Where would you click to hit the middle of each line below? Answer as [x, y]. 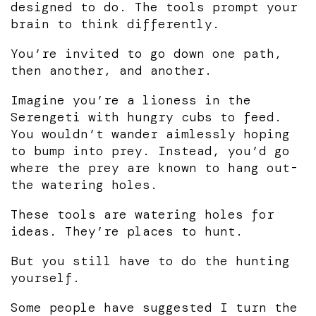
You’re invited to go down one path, [146, 53]
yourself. [45, 278]
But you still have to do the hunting [150, 261]
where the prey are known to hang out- [154, 168]
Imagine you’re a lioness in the [131, 100]
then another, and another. [111, 70]
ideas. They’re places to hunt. [127, 231]
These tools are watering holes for [142, 214]
